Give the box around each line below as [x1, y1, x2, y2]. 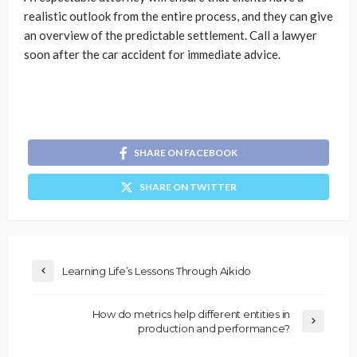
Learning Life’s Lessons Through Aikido [62, 265, 252, 278]
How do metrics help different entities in [92, 308, 290, 321]
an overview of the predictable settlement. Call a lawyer [24, 28, 317, 43]
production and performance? [138, 322, 290, 335]
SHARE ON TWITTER [139, 181, 237, 194]
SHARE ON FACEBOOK [134, 147, 237, 159]
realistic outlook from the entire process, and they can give [24, 9, 333, 24]
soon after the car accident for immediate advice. [24, 47, 283, 62]
